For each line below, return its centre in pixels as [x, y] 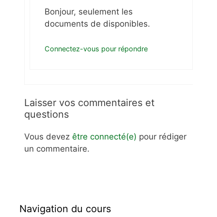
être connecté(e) [104, 137]
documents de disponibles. [97, 24]
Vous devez [48, 137]
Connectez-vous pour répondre [96, 48]
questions [46, 115]
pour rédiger [162, 137]
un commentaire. [57, 149]
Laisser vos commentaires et [89, 103]
